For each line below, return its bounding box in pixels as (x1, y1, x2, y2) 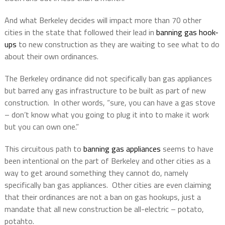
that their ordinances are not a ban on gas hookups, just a (4, 191, 201, 203)
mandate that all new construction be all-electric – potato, (4, 203, 204, 215)
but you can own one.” (4, 121, 79, 133)
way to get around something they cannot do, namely (4, 167, 188, 179)
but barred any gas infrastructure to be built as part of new (4, 84, 206, 97)
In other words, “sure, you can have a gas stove (53, 96, 215, 109)
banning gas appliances (83, 143, 161, 155)
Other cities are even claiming (111, 179, 211, 191)
